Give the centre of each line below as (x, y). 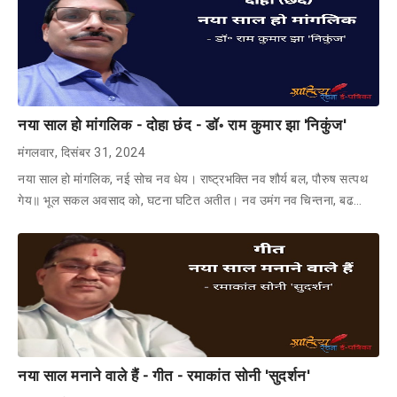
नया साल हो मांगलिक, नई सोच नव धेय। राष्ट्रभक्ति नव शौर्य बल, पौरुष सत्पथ (193, 179)
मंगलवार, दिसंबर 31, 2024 (82, 152)
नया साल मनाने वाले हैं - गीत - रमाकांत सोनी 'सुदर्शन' (163, 375)
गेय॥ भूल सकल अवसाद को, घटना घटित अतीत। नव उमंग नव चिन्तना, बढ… (190, 200)
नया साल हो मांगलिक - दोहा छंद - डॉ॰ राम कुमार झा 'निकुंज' (182, 125)
